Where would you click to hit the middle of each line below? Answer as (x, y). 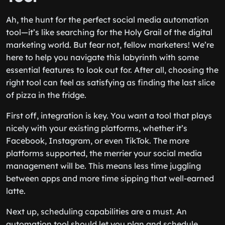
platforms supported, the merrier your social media (104, 153)
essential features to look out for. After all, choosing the (112, 70)
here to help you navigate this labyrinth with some (102, 57)
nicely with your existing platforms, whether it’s (97, 128)
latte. (16, 191)
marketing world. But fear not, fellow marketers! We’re (110, 45)
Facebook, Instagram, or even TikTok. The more (98, 141)
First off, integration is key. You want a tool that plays (109, 116)
